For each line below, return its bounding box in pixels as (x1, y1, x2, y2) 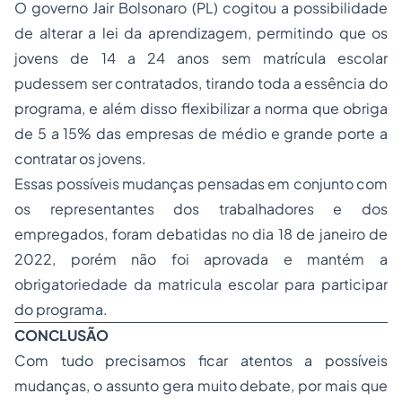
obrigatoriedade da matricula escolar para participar (14, 275, 388, 294)
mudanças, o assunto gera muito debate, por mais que (14, 376, 388, 396)
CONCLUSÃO (14, 326, 109, 345)
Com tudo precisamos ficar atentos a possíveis (14, 351, 388, 371)
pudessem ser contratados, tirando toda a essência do (14, 74, 388, 93)
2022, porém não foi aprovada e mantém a (14, 249, 388, 269)
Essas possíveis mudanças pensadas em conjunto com (14, 174, 388, 194)
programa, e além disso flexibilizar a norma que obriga (14, 99, 388, 118)
